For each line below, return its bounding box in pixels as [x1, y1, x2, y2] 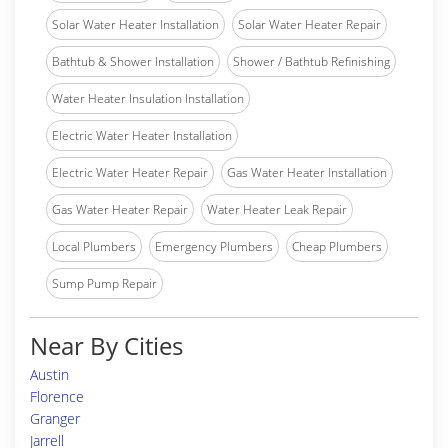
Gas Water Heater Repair [52, 201, 188, 218]
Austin [30, 365, 69, 384]
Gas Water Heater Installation [227, 164, 387, 181]
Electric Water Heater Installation [52, 127, 232, 144]
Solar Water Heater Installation [52, 16, 219, 33]
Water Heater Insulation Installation [52, 90, 244, 107]
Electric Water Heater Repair [52, 164, 208, 181]
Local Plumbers [52, 238, 136, 255]
